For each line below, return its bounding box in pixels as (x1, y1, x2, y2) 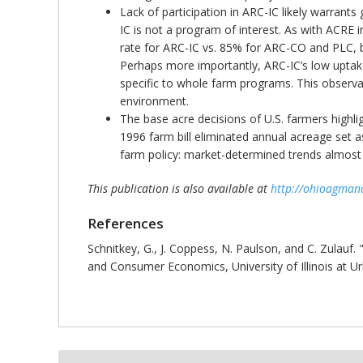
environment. (120, 93, 189, 109)
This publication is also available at (88, 181, 271, 197)
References (88, 214, 164, 233)
